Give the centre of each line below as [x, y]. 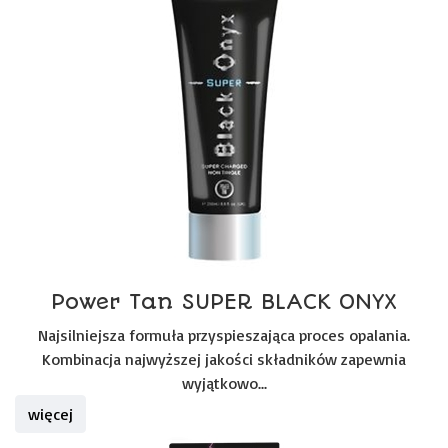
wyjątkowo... [224, 383]
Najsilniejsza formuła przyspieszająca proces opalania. [224, 335]
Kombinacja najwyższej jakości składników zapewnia [224, 359]
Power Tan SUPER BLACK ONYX [224, 301]
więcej [50, 414]
